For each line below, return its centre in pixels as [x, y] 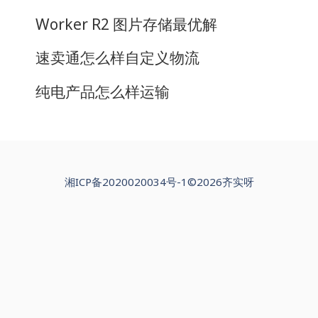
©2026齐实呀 [220, 181]
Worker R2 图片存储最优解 [126, 24]
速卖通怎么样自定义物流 [117, 58]
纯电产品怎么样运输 [103, 91]
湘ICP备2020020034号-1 [126, 181]
